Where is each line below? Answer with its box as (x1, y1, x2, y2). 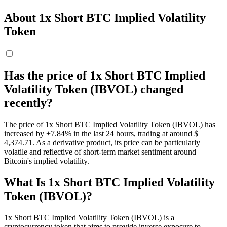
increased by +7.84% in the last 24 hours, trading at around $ (4, 129, 198, 138)
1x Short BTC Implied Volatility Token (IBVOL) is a (4, 213, 174, 222)
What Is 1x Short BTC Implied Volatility (4, 175, 215, 189)
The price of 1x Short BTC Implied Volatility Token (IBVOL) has (4, 120, 215, 129)
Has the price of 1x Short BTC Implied (4, 68, 205, 82)
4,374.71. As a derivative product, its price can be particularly (4, 138, 200, 147)
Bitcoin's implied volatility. (4, 156, 89, 165)
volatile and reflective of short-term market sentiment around (4, 147, 196, 156)
